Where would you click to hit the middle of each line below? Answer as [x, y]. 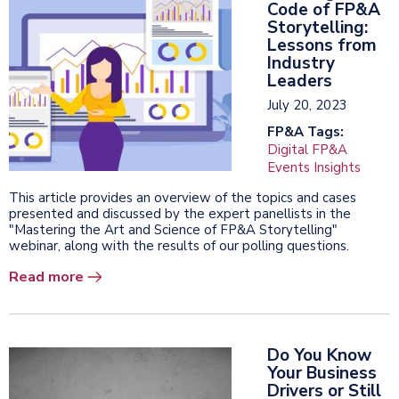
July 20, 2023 [307, 105]
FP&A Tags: [305, 131]
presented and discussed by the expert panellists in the [180, 213]
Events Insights [314, 167]
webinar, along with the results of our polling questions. [179, 245]
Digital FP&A [307, 149]
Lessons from [322, 45]
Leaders [300, 81]
